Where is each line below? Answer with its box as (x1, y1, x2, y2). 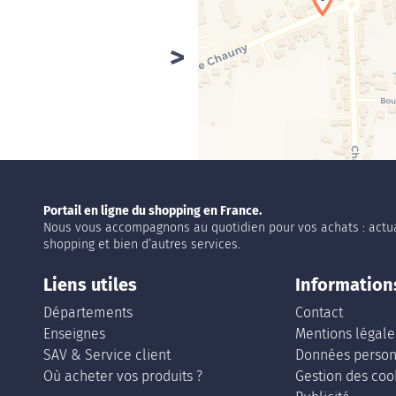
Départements (43, 304, 133, 321)
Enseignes (43, 325, 105, 342)
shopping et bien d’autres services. (43, 237, 240, 252)
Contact (295, 304, 343, 321)
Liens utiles (43, 274, 137, 295)
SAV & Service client (43, 346, 171, 363)
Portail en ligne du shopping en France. (43, 203, 262, 218)
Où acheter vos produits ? (43, 368, 202, 385)
